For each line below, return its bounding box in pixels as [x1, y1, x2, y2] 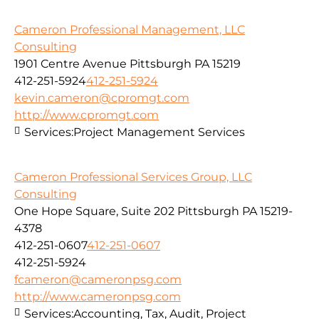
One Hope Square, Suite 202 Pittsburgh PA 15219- [14, 204, 293, 218]
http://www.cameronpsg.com [14, 289, 181, 303]
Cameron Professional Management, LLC [14, 23, 245, 37]
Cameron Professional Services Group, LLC [14, 169, 252, 184]
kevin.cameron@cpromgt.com [14, 91, 189, 105]
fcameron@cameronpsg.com [14, 272, 182, 286]
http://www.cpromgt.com [14, 108, 159, 122]
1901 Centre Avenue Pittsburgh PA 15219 [14, 57, 241, 71]
